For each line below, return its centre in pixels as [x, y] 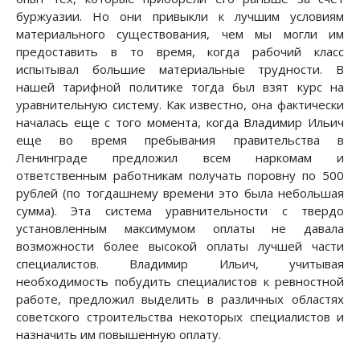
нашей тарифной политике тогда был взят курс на [180, 87]
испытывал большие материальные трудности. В [180, 70]
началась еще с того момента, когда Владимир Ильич [180, 123]
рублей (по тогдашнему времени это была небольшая [180, 193]
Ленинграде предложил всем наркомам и [180, 158]
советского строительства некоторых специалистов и [180, 317]
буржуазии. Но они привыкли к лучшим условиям [180, 16]
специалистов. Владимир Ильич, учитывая [180, 264]
